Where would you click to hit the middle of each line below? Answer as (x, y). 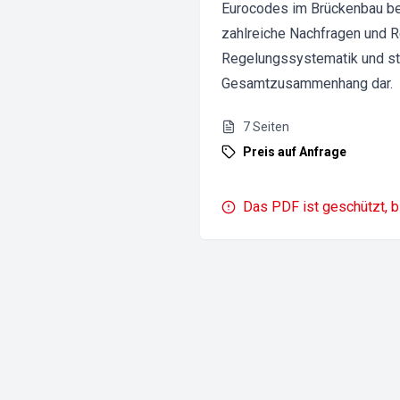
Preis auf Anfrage (295, 152)
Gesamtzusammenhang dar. (307, 83)
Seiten (271, 127)
